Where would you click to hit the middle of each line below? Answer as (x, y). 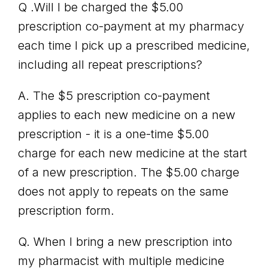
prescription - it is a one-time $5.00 (113, 134)
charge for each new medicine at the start (133, 153)
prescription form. (68, 211)
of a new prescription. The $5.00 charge (129, 172)
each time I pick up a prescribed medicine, (134, 45)
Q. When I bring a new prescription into (125, 242)
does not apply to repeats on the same (123, 191)
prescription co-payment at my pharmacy (131, 26)
